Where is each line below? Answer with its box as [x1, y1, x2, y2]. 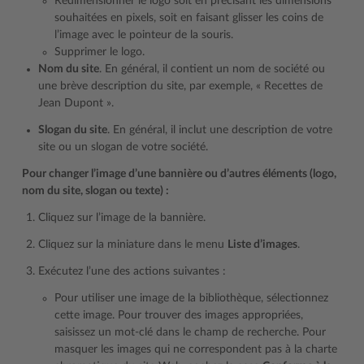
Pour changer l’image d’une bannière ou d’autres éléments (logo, [22, 168, 336, 180]
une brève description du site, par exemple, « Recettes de [38, 80, 323, 92]
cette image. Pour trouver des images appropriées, [54, 310, 303, 321]
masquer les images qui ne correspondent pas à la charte [54, 344, 337, 355]
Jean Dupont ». [38, 97, 114, 109]
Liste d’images [227, 239, 297, 250]
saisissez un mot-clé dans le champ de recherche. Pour [54, 327, 326, 338]
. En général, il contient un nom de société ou [99, 63, 325, 75]
